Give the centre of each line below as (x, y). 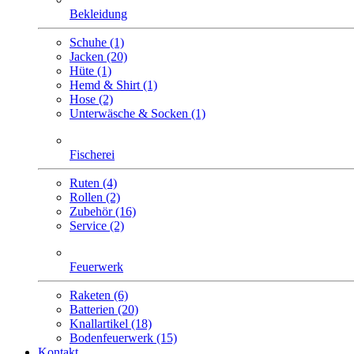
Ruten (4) (93, 183)
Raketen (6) (99, 295)
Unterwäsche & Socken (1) (137, 113)
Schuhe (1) (97, 42)
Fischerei (92, 154)
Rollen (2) (95, 197)
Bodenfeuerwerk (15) (123, 338)
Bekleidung (98, 14)
